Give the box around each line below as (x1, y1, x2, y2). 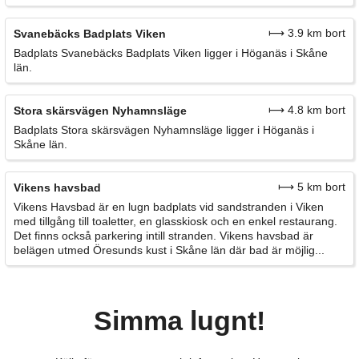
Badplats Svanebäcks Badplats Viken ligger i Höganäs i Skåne (14, 46, 328, 60)
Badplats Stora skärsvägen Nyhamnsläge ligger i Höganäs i (14, 123, 314, 137)
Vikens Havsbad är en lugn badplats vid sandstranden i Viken (14, 200, 324, 214)
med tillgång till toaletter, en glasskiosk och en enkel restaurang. (14, 215, 337, 228)
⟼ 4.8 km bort (268, 103, 345, 117)
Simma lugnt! (94, 305, 265, 337)
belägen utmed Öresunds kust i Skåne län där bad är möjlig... (14, 244, 325, 257)
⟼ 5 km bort (278, 180, 345, 194)
